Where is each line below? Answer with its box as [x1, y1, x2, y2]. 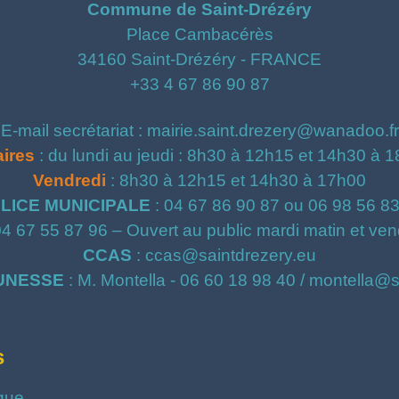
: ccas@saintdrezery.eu [132, 246, 316, 265]
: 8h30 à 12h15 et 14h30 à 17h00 [106, 171, 366, 191]
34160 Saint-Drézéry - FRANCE [77, 50, 322, 69]
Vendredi [33, 171, 106, 191]
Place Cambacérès [126, 25, 273, 45]
